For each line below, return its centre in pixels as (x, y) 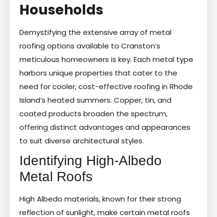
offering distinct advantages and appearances (105, 127)
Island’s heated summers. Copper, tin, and (95, 100)
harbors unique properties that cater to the (98, 73)
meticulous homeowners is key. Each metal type (106, 59)
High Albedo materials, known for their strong (100, 199)
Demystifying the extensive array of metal (95, 32)
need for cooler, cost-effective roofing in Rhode (106, 86)
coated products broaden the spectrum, (93, 113)
